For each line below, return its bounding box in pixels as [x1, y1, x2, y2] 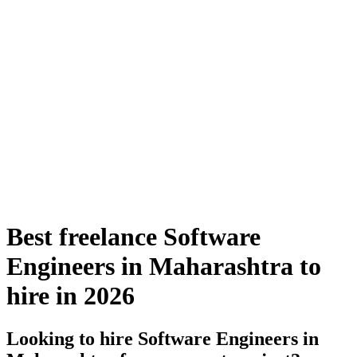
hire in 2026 [6, 281, 135, 311]
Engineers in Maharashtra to [6, 252, 321, 281]
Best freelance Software [6, 222, 261, 252]
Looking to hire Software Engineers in [6, 328, 319, 349]
